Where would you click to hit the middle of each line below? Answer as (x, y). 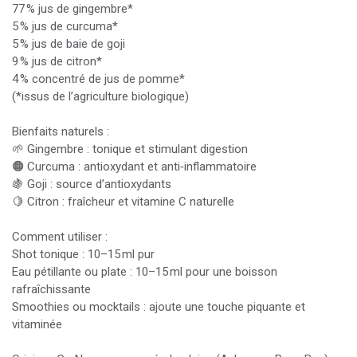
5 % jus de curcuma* (65, 26)
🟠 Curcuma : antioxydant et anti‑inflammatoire (134, 166)
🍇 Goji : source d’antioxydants (92, 184)
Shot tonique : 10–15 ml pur (83, 254)
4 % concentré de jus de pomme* (98, 78)
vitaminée (37, 324)
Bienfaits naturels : (61, 131)
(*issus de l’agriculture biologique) (100, 96)
